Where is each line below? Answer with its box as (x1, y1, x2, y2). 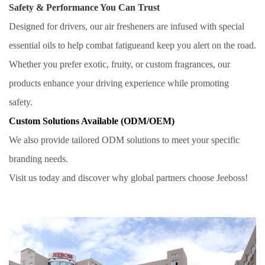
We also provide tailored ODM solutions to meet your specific (9, 135, 240, 146)
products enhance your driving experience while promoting (9, 78, 229, 89)
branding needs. (9, 154, 70, 164)
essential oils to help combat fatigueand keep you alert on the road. (9, 40, 256, 51)
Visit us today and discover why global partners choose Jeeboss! (9, 173, 248, 183)
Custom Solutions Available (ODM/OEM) (9, 116, 174, 127)
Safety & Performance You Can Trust (9, 2, 160, 13)
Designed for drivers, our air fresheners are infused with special (9, 21, 244, 32)
